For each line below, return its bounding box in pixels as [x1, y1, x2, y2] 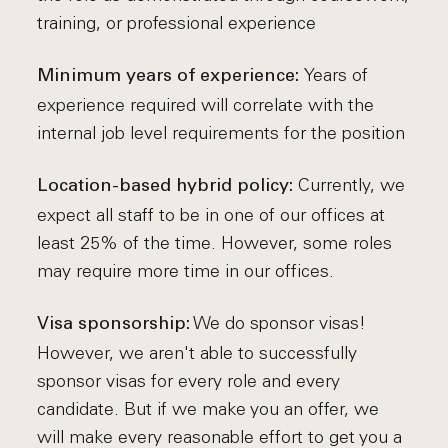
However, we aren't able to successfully [37, 342, 358, 364]
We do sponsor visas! [190, 312, 367, 334]
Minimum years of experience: [37, 67, 305, 86]
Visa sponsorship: [37, 315, 191, 334]
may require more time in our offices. [37, 260, 335, 282]
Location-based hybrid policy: [37, 177, 294, 196]
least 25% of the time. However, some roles [37, 232, 393, 254]
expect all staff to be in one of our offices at [37, 204, 386, 226]
